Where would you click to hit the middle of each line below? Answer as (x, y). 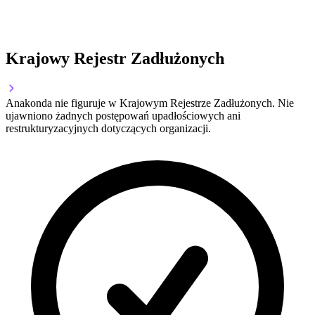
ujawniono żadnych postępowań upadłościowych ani (123, 116)
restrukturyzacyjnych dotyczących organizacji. (108, 129)
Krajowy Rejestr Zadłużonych (115, 59)
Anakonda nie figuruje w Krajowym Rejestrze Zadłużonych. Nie (150, 103)
